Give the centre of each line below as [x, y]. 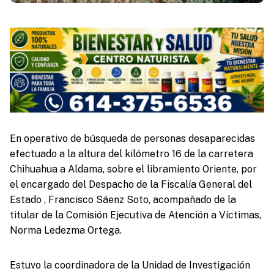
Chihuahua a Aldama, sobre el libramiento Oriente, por [133, 169]
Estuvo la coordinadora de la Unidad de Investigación [130, 265]
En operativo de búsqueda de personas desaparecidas [132, 138]
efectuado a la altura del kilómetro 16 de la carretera [131, 154]
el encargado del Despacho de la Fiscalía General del [131, 184]
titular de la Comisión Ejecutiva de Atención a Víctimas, [135, 215]
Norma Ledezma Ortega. [65, 230]
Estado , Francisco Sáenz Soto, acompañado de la [123, 199]
